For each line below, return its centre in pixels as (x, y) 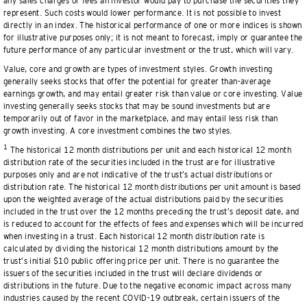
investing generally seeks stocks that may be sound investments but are (137, 106)
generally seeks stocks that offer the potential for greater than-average (137, 82)
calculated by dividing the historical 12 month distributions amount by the (141, 249)
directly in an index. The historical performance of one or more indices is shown (153, 25)
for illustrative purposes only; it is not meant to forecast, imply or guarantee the (153, 38)
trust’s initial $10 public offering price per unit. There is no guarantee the (142, 261)
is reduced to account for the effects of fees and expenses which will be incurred (153, 224)
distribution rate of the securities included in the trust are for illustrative (139, 162)
